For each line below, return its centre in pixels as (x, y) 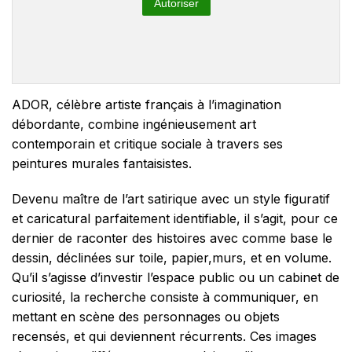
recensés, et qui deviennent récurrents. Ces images (164, 336)
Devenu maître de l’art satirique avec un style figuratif (171, 198)
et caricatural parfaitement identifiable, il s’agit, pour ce (175, 218)
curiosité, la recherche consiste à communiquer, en (165, 297)
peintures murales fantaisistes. (102, 163)
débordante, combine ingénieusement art (134, 124)
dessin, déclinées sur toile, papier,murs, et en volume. (172, 257)
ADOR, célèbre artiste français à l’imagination (147, 104)
